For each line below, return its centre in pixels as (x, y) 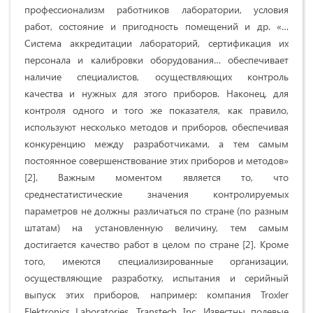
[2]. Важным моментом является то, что (156, 177)
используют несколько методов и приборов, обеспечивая (156, 127)
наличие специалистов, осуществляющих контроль (156, 77)
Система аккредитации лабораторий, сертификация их (156, 43)
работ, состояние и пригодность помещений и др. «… (156, 27)
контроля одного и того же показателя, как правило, (156, 110)
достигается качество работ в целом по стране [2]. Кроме (156, 245)
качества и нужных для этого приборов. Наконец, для (156, 94)
